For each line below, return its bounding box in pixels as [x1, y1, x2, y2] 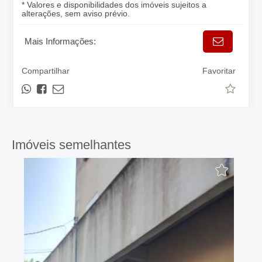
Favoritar [202, 66, 236, 75]
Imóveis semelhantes [12, 137, 131, 152]
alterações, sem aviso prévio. [22, 9, 130, 18]
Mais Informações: [25, 36, 96, 46]
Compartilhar [22, 66, 70, 75]
